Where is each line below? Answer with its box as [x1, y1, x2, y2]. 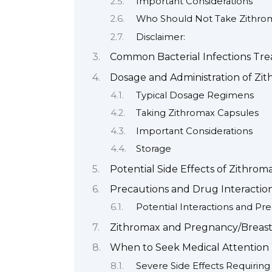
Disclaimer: [135, 31, 185, 42]
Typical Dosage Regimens [135, 90, 254, 101]
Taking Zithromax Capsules [135, 107, 259, 119]
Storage [135, 143, 171, 155]
